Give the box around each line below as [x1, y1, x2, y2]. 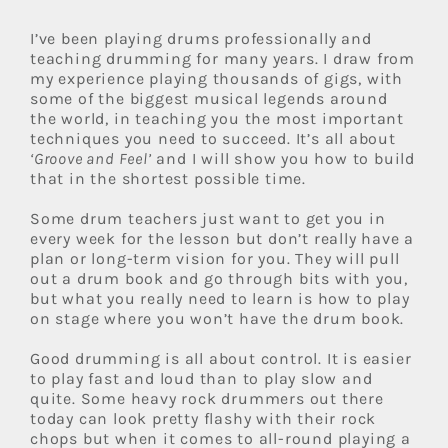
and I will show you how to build [151, 149, 416, 169]
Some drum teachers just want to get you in [30, 209, 386, 229]
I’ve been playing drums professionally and [30, 29, 372, 49]
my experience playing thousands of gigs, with [30, 69, 403, 89]
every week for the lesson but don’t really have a [30, 229, 415, 249]
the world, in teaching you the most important [30, 109, 404, 129]
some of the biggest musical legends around [30, 89, 388, 109]
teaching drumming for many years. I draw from [30, 49, 415, 69]
